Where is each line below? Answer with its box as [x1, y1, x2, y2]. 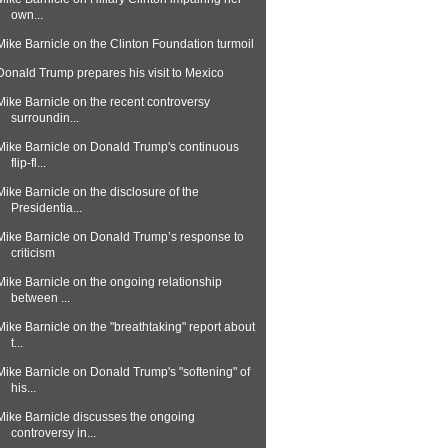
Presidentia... [10, 201, 82, 215]
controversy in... [10, 426, 96, 440]
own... [10, 8, 43, 22]
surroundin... [10, 111, 79, 125]
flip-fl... [10, 156, 46, 170]
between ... [10, 291, 70, 305]
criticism [10, 246, 55, 260]
